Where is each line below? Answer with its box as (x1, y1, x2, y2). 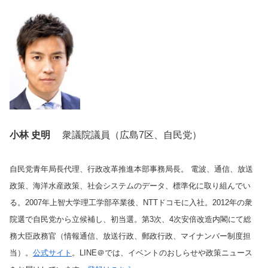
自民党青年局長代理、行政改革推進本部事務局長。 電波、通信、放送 (10, 165, 253, 174)
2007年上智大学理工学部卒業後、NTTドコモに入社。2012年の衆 (25, 198, 252, 208)
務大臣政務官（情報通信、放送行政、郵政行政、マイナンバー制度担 (10, 232, 251, 241)
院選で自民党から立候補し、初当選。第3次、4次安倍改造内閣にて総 (10, 215, 251, 224)
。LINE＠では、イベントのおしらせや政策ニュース (72, 248, 252, 258)
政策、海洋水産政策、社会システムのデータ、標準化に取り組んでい (10, 181, 251, 191)
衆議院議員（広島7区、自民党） (50, 129, 202, 140)
